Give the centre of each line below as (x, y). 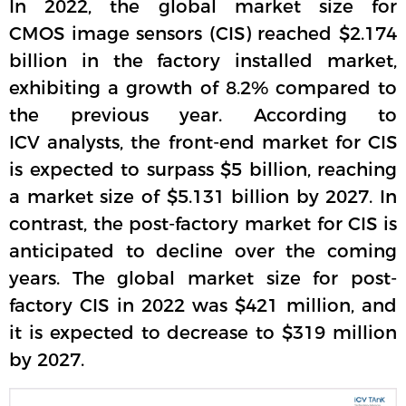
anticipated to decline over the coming (203, 251)
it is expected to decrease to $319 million (203, 332)
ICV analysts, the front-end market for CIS (203, 142)
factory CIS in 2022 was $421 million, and (203, 305)
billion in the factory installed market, (203, 60)
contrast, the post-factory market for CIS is (203, 223)
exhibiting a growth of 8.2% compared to (203, 87)
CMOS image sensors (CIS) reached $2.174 (203, 33)
